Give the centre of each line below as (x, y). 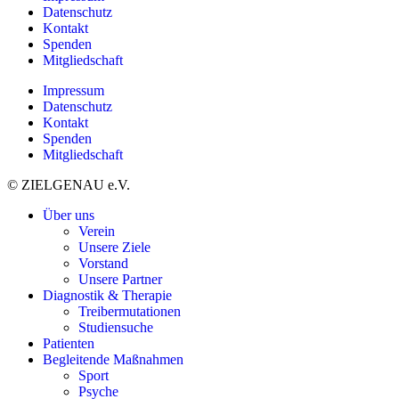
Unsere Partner (120, 280)
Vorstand (103, 264)
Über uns (69, 216)
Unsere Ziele (114, 248)
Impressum (73, 91)
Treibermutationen (130, 312)
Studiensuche (116, 328)
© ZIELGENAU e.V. (69, 185)
